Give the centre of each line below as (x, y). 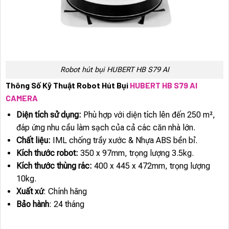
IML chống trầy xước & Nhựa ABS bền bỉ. (124, 140)
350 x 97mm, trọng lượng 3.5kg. (136, 153)
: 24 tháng (66, 204)
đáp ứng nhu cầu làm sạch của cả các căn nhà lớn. (106, 127)
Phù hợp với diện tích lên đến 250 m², (148, 114)
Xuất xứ (30, 191)
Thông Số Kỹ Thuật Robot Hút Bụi (68, 85)
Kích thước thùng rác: (54, 166)
